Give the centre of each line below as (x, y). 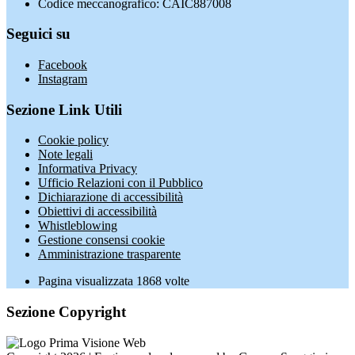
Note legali (65, 155)
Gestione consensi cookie (101, 240)
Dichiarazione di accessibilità (111, 197)
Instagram (63, 79)
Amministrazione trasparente (109, 254)
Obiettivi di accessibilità (97, 212)
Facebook (63, 65)
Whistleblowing (78, 226)
